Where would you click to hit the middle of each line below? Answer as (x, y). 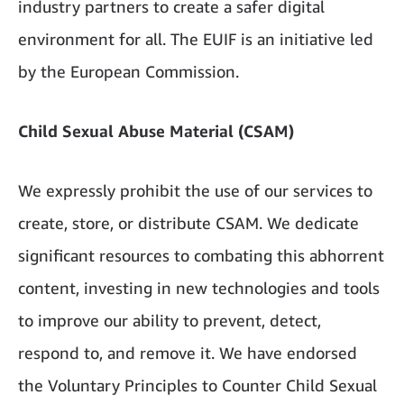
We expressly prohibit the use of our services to (195, 191)
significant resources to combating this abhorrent (201, 256)
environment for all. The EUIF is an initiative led (196, 39)
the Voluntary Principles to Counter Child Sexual (197, 386)
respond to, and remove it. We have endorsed (188, 353)
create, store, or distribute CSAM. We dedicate (188, 223)
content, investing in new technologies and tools (199, 288)
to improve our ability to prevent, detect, (170, 321)
